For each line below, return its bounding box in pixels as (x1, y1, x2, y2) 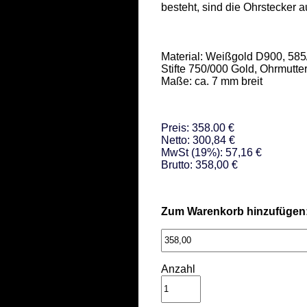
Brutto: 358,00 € (161, 158, 238, 171)
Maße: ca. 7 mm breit (161, 75, 262, 87)
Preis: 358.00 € (161, 121, 234, 134)
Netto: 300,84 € (161, 134, 235, 146)
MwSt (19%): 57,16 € (161, 146, 262, 158)
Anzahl (161, 262, 195, 275)
